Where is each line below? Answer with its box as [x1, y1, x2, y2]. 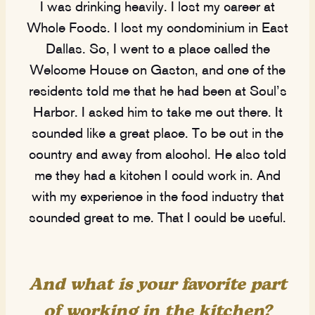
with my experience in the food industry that [31, 191, 284, 204]
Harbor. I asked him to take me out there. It [32, 106, 283, 120]
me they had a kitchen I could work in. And [34, 169, 281, 183]
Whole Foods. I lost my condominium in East [27, 22, 288, 35]
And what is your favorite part [28, 266, 287, 304]
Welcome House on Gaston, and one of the [30, 64, 285, 77]
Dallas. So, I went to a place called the [45, 43, 270, 56]
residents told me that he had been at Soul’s [28, 85, 287, 98]
